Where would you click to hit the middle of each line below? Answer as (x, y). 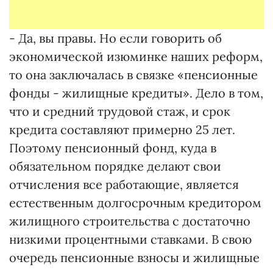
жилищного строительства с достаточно (130, 221)
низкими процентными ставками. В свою (130, 239)
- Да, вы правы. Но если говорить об (115, 38)
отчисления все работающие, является (124, 184)
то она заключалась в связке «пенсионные (133, 75)
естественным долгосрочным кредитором (135, 203)
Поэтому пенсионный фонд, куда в (113, 148)
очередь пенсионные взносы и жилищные (134, 257)
